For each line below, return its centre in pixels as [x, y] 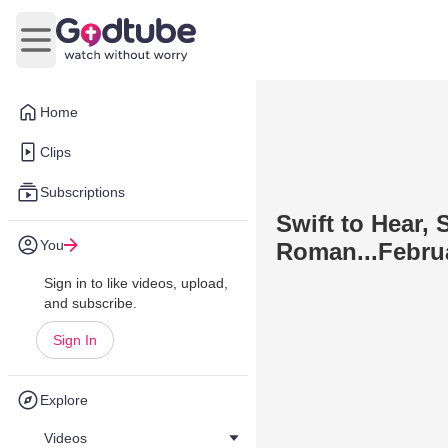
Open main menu [95, 50]
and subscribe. [90, 303]
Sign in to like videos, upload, [136, 283]
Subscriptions [82, 192]
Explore [64, 400]
